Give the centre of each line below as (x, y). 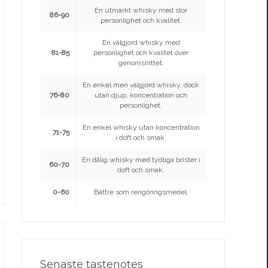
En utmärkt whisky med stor (141, 10)
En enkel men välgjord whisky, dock (141, 85)
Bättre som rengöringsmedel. (141, 192)
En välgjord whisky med (141, 42)
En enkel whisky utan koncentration (141, 127)
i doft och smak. (141, 137)
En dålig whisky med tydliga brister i (141, 159)
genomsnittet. (141, 63)
